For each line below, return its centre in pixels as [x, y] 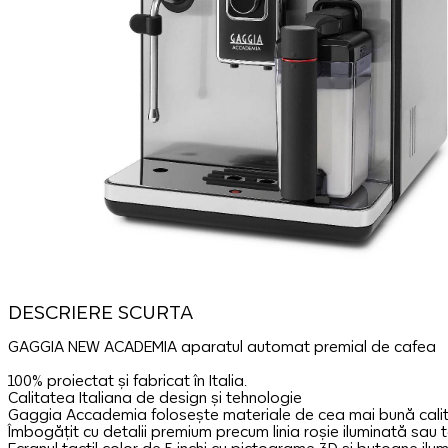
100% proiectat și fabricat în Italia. [127, 380]
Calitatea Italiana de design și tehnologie [154, 397]
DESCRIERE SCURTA [100, 312]
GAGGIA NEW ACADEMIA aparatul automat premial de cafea [221, 346]
